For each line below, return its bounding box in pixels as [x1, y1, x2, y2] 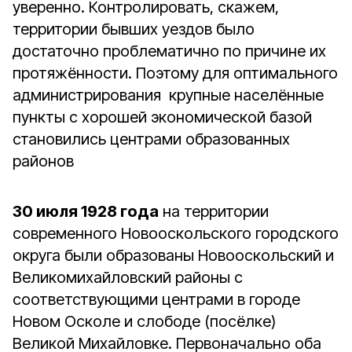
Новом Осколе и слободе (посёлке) [13, 312, 276, 331]
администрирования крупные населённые [13, 86, 324, 104]
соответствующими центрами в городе [13, 290, 300, 309]
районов [13, 152, 74, 170]
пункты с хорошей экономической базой [13, 108, 312, 126]
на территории [159, 202, 269, 221]
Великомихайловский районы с [13, 268, 243, 287]
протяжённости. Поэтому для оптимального [13, 64, 338, 82]
